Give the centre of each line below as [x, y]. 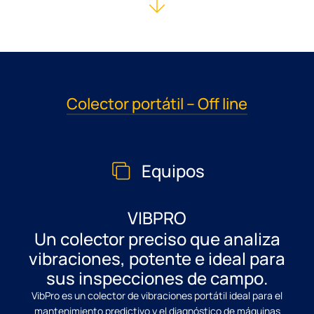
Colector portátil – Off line [157, 103]
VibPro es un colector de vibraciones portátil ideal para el [157, 295]
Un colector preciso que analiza [157, 238]
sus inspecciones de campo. [157, 278]
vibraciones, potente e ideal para [157, 258]
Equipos [173, 170]
